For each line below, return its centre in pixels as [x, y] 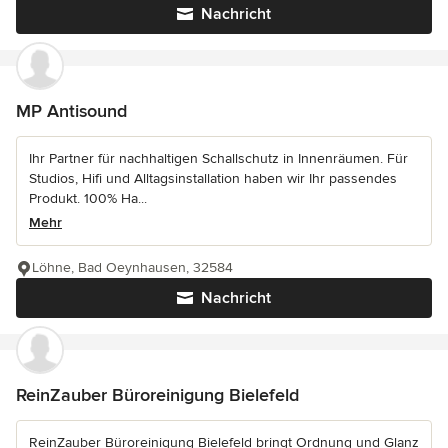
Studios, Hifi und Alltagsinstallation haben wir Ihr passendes [213, 179]
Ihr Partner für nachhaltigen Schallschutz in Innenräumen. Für [218, 159]
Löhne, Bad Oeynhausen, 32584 [132, 268]
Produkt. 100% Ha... [88, 199]
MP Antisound [71, 111]
